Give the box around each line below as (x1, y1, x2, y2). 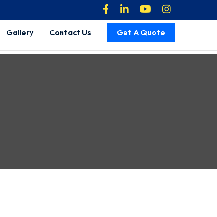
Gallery (6, 28, 33, 37)
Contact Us (49, 28, 91, 37)
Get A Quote (117, 28, 165, 37)
